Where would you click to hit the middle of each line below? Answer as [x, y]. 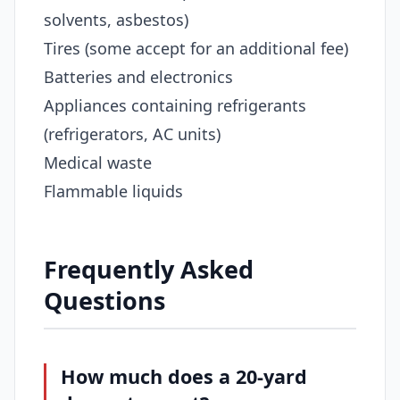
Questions [104, 300]
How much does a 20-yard [184, 376]
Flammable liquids [113, 191]
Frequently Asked [149, 269]
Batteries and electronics [138, 76]
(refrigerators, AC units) [132, 133]
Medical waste [98, 162]
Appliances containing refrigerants [175, 105]
